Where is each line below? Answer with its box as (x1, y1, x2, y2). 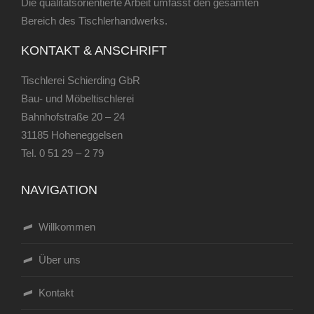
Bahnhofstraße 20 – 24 (21, 111, 125, 123)
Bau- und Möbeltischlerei (21, 93, 134, 105)
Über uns (39, 254, 81, 266)
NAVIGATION (21, 183, 97, 198)
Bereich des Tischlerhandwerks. (21, 15, 168, 27)
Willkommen (39, 221, 95, 233)
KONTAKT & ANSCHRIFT (21, 43, 167, 58)
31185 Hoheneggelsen (21, 129, 123, 142)
